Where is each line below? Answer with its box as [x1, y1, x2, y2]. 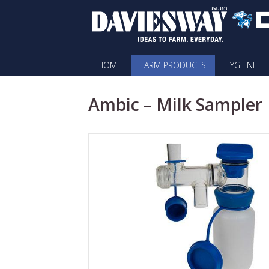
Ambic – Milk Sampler [88, 92, 262, 116]
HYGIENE [224, 59, 258, 71]
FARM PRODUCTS [140, 59, 206, 71]
